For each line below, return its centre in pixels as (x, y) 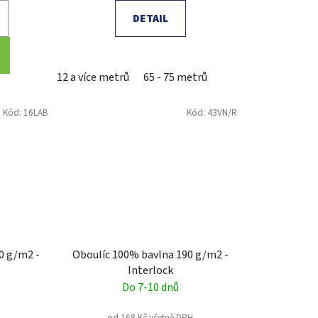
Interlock (150, 270)
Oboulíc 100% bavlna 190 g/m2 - (150, 254)
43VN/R (222, 113)
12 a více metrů (93, 78)
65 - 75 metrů (175, 78)
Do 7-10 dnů (150, 287)
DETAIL (150, 19)
